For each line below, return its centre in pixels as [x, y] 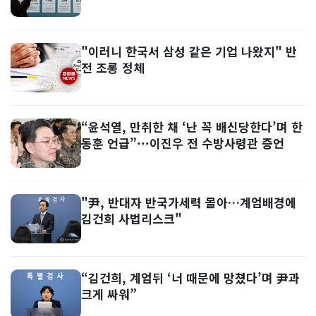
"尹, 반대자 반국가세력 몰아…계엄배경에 [189, 202]
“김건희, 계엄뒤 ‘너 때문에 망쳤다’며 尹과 [190, 278]
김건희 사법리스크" [132, 218]
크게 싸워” [109, 294]
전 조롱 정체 [113, 67]
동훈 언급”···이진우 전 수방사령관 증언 [183, 143]
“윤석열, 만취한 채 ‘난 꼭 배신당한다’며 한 [192, 127]
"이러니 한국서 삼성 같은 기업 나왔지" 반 [189, 51]
